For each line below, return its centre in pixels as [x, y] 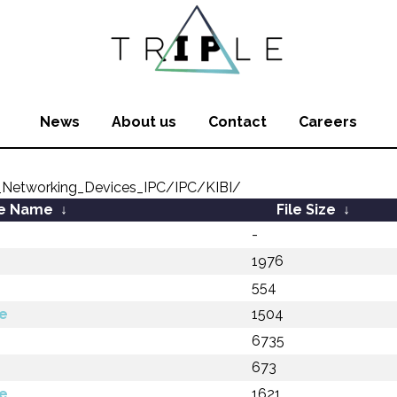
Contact [237, 122]
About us [144, 122]
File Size [306, 210]
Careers [328, 122]
